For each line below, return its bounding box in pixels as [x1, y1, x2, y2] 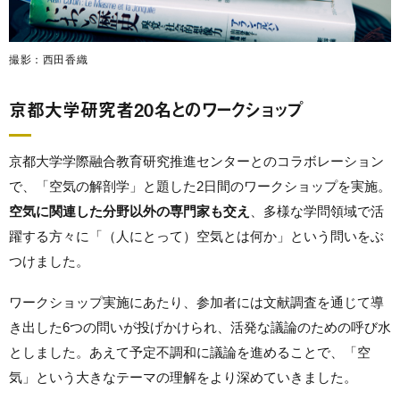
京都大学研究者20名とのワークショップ [9, 95, 303, 123]
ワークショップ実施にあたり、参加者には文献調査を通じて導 [9, 294, 384, 310]
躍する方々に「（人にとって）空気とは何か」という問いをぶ [9, 228, 384, 244]
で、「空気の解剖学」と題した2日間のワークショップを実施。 [9, 178, 391, 194]
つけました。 [9, 253, 89, 269]
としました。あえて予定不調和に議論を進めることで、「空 [9, 344, 371, 360]
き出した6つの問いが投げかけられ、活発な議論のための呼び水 [9, 319, 391, 335]
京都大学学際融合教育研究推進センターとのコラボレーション [9, 153, 384, 169]
